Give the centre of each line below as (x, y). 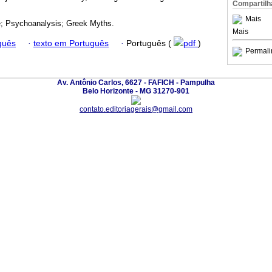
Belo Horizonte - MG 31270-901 (136, 91)
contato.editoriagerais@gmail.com (136, 109)
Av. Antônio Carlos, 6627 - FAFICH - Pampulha (136, 82)
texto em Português (71, 43)
